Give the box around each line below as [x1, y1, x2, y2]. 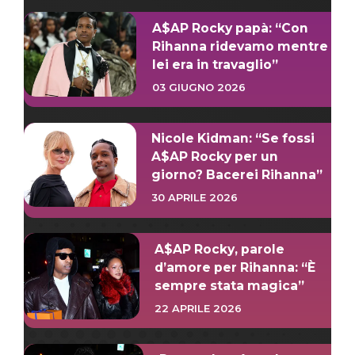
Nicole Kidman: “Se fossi [151, 131, 315, 147]
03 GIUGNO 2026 [151, 80, 246, 94]
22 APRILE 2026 [155, 301, 242, 315]
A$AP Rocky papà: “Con [151, 20, 308, 36]
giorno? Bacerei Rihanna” [151, 167, 323, 183]
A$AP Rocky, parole [155, 241, 285, 257]
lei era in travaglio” [151, 56, 278, 72]
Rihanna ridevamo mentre [151, 38, 328, 54]
